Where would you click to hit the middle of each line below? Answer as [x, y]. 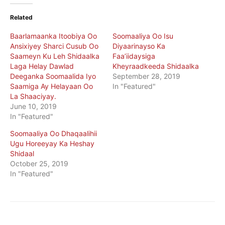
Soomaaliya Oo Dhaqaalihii [53, 133]
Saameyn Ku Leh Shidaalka [55, 56]
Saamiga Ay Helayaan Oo [51, 86]
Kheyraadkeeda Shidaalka [156, 66]
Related [21, 17]
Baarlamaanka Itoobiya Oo [53, 36]
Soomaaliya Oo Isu [143, 36]
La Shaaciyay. [33, 96]
